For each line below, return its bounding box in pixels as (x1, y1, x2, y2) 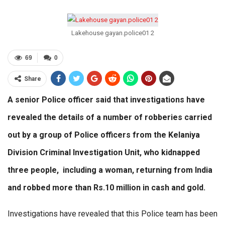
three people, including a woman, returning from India (8, 165, 212, 175)
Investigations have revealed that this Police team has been (8, 209, 217, 219)
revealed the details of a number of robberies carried (8, 113, 212, 123)
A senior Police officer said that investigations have (8, 95, 205, 105)
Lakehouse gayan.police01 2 (71, 29, 154, 37)
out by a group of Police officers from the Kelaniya (8, 130, 200, 140)
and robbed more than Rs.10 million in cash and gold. (8, 183, 205, 193)
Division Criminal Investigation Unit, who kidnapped (8, 148, 200, 158)
